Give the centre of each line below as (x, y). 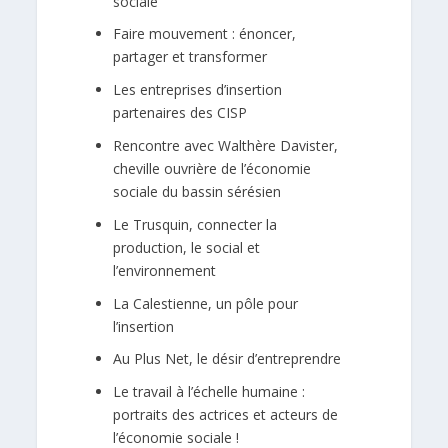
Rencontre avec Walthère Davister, (226, 145)
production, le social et (187, 247)
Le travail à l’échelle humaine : (209, 392)
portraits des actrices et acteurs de (226, 415)
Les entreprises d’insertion (198, 90)
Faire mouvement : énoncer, (205, 34)
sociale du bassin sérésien (197, 191)
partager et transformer (190, 57)
